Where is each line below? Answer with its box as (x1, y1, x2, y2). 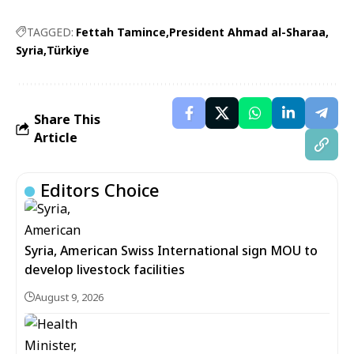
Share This (34, 111, 100, 128)
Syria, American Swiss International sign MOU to (24, 242, 318, 259)
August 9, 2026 (35, 290, 104, 304)
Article (34, 129, 77, 146)
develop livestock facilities (24, 261, 185, 278)
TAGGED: (27, 24, 73, 40)
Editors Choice (40, 178, 160, 201)
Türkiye (47, 43, 89, 58)
